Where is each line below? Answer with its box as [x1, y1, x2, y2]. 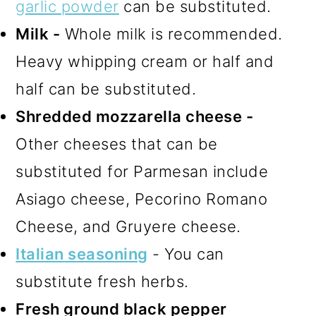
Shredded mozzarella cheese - [16, 107, 254, 126]
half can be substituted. [16, 79, 197, 98]
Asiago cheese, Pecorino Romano [16, 189, 268, 208]
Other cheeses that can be [16, 134, 218, 153]
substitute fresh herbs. [16, 272, 189, 291]
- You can [147, 244, 224, 263]
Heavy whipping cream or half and [16, 51, 274, 71]
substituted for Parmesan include [16, 162, 269, 181]
